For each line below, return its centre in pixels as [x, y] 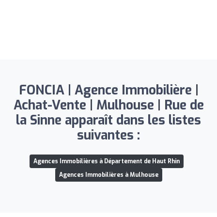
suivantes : [108, 135]
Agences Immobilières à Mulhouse [108, 175]
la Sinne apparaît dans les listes [108, 120]
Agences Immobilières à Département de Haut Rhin [107, 161]
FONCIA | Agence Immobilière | [108, 90]
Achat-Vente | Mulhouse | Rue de [108, 105]
